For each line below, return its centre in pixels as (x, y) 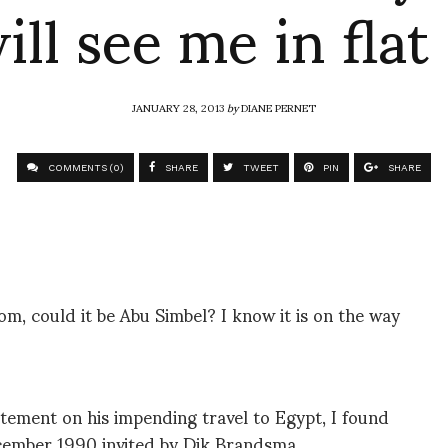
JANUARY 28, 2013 (179, 107)
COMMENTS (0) (84, 167)
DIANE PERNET (278, 107)
